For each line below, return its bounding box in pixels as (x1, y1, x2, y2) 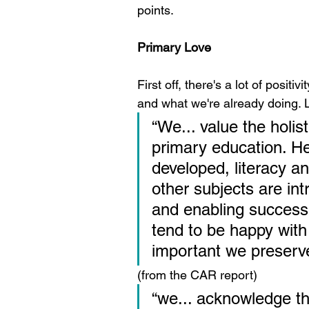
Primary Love (137, 40, 211, 54)
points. (137, 3, 174, 17)
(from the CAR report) (137, 268, 257, 282)
